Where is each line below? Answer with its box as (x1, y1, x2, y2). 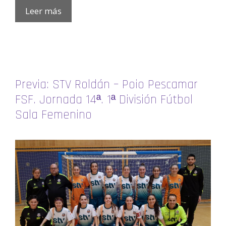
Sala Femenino (15, 107, 92, 124)
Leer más (25, 5, 62, 17)
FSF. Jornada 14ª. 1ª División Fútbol (15, 92, 193, 108)
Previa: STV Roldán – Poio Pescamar (15, 77, 198, 93)
